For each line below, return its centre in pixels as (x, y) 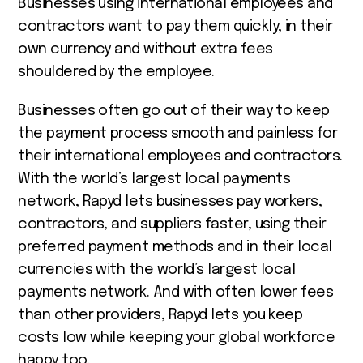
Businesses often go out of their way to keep (174, 111)
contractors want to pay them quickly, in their (175, 26)
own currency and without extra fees (145, 49)
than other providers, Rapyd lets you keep (160, 315)
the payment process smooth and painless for (178, 133)
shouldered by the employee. (118, 72)
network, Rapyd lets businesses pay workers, (170, 201)
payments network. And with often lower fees (176, 292)
